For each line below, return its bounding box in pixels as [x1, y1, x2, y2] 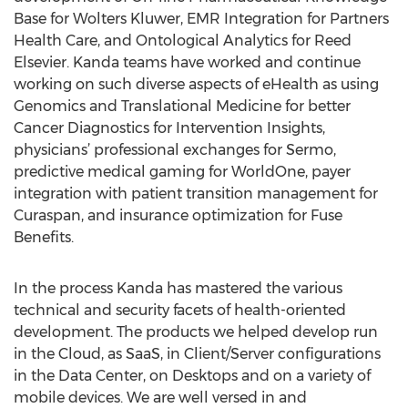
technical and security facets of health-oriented [14, 301, 346, 319]
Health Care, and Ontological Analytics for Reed [14, 32, 352, 49]
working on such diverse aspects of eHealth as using [14, 76, 379, 93]
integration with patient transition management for [14, 185, 378, 202]
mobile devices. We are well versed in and [14, 389, 307, 406]
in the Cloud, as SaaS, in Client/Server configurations [14, 345, 381, 362]
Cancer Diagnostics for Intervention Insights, [14, 119, 325, 137]
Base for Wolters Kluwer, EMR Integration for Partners [14, 10, 389, 27]
